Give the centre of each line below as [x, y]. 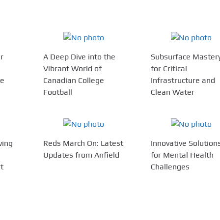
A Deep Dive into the [80, 57]
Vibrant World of [73, 69]
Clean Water [172, 92]
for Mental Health [182, 155]
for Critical [169, 69]
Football [58, 92]
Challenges [170, 167]
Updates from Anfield [82, 155]
